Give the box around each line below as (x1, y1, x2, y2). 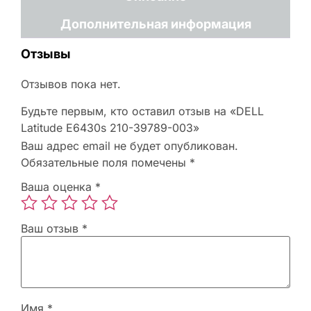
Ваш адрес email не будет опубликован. (21, 138, 238, 153)
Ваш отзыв (21, 221, 82, 236)
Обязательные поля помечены (21, 155, 190, 169)
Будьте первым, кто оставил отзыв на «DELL (21, 103, 264, 118)
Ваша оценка (21, 180, 95, 194)
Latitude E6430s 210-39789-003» (21, 120, 199, 135)
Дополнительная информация (60, 17, 251, 32)
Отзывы (21, 47, 71, 62)
